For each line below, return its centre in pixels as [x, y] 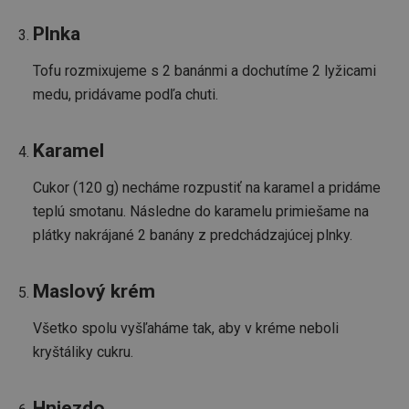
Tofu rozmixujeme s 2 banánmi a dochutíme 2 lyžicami [204, 70]
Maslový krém [94, 291]
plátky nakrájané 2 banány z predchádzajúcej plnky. [193, 235]
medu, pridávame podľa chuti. [126, 94]
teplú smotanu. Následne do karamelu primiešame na [201, 211]
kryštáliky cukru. [83, 351]
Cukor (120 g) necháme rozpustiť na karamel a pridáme [207, 187]
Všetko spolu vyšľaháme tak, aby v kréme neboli [186, 328]
